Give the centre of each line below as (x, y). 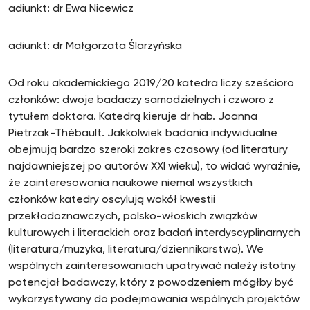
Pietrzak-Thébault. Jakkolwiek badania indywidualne (143, 134)
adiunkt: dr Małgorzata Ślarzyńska (95, 46)
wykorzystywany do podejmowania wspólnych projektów (154, 300)
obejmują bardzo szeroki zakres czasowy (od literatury (148, 150)
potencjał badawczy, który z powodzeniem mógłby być (151, 283)
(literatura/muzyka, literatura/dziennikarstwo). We (136, 250)
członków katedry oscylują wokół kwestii (112, 200)
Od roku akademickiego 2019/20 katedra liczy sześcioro (151, 84)
